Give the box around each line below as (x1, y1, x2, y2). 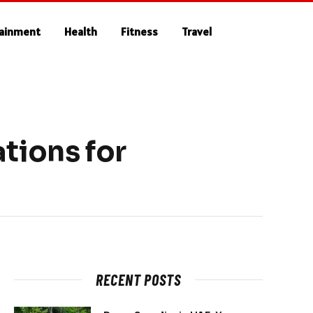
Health (64, 24, 98, 38)
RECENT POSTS (96, 270, 181, 289)
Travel (182, 24, 212, 38)
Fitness (121, 24, 159, 38)
